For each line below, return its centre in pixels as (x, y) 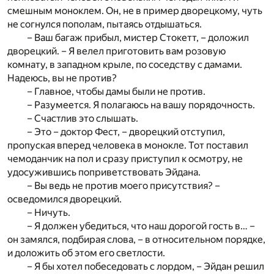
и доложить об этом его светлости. (86, 253)
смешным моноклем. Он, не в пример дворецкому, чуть (135, 10)
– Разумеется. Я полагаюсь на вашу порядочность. (141, 105)
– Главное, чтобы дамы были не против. (116, 91)
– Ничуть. (49, 212)
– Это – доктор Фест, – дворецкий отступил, (126, 131)
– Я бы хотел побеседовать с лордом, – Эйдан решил (146, 266)
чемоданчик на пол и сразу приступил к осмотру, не (125, 158)
